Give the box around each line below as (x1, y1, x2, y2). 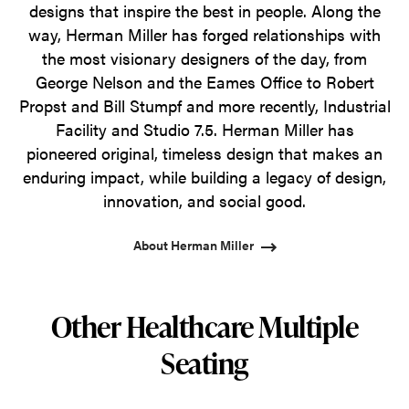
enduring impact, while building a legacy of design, (23, 165, 386, 189)
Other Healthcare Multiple (50, 306, 359, 348)
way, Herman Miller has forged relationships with (28, 23, 381, 47)
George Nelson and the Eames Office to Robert (35, 70, 374, 94)
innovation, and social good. (103, 189, 306, 213)
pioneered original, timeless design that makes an (26, 142, 383, 165)
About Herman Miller (132, 236, 254, 255)
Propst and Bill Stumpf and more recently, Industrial (18, 94, 391, 118)
